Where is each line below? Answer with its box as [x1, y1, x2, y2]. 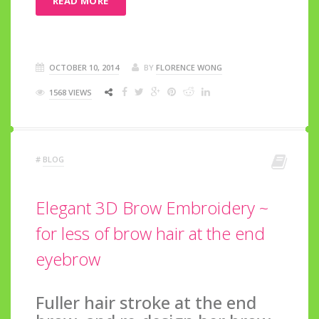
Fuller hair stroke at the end [36, 290, 256, 314]
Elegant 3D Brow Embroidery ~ [36, 195, 268, 219]
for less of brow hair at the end [36, 221, 265, 245]
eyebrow [36, 246, 100, 271]
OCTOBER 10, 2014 [49, 61, 119, 73]
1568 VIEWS [49, 86, 92, 98]
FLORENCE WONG [156, 61, 222, 73]
